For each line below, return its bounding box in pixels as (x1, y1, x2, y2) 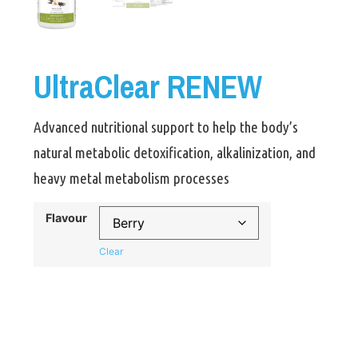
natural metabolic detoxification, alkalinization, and (34, 143, 316, 161)
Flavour (46, 211, 87, 225)
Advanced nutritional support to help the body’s (34, 117, 298, 136)
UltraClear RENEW (34, 65, 262, 108)
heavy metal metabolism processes (34, 169, 229, 187)
